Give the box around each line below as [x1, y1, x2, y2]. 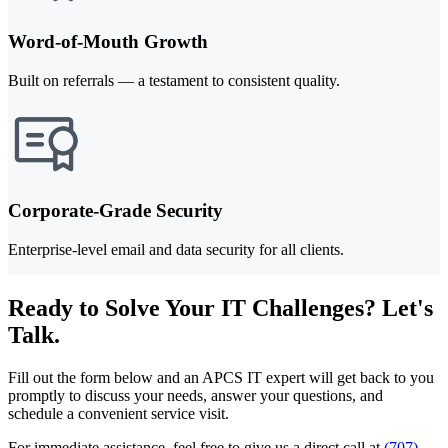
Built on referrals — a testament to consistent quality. [8, 71, 340, 89]
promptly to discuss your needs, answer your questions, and [8, 386, 383, 404]
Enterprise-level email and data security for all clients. [8, 241, 344, 259]
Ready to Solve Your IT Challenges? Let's [8, 294, 433, 321]
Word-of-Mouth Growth [8, 30, 208, 52]
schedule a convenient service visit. [8, 404, 229, 422]
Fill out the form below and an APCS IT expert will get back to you [8, 368, 434, 386]
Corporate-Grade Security [8, 200, 223, 222]
